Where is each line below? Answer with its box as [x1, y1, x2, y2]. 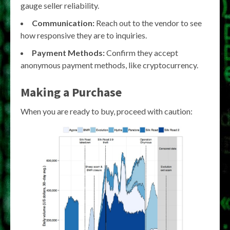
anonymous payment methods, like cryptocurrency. [21, 60, 198, 70]
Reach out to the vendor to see [94, 18, 202, 28]
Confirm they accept [105, 48, 178, 57]
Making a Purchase [21, 84, 122, 100]
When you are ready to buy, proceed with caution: [21, 106, 193, 116]
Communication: [32, 18, 94, 28]
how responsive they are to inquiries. [21, 30, 147, 40]
